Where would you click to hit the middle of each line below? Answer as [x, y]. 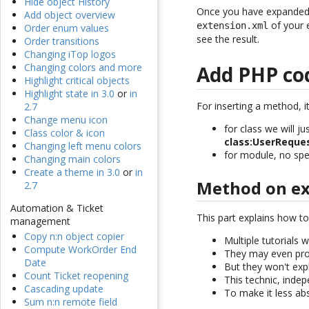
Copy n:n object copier [74, 237]
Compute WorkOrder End [80, 250]
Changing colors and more [83, 68]
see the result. [228, 39]
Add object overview [70, 15]
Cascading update [64, 289]
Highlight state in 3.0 [69, 94]
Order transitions [62, 41]
